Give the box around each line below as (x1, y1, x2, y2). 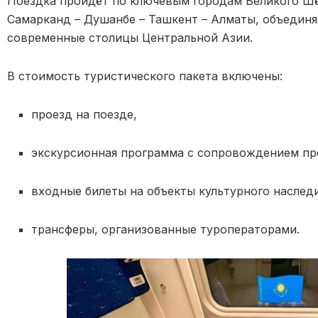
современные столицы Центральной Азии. (7, 30, 253, 45)
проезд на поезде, (31, 106, 138, 121)
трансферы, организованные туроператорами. (31, 221, 300, 236)
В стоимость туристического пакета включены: (7, 68, 283, 83)
